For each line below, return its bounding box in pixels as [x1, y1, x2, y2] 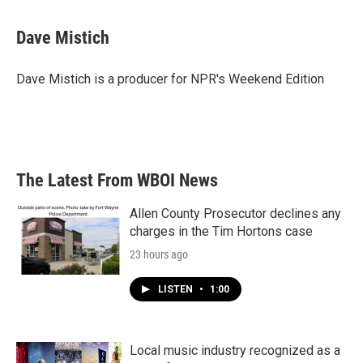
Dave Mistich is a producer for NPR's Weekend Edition [16, 71, 324, 88]
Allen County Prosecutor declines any [130, 206, 341, 222]
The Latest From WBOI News [16, 170, 218, 191]
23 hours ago [130, 248, 188, 262]
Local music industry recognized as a [130, 343, 340, 359]
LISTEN [158, 284, 195, 296]
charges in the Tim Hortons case [130, 224, 313, 240]
